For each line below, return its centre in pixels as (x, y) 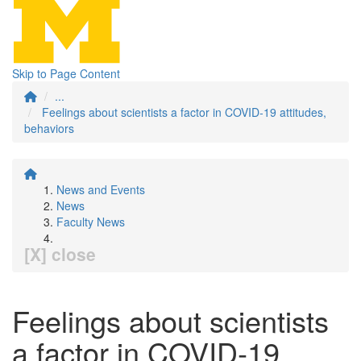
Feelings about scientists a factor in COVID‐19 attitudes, (184, 112)
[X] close (60, 254)
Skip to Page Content (66, 73)
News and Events (101, 189)
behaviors (49, 128)
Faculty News (91, 222)
